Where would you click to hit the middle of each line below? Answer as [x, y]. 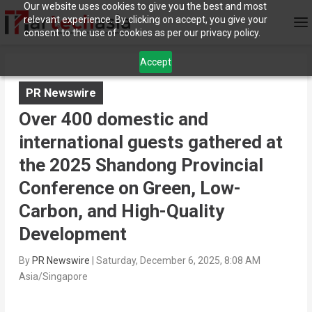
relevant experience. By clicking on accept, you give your [145, 19]
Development [72, 234]
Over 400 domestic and [113, 119]
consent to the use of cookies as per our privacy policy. [142, 33]
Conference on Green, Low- [130, 188]
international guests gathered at [150, 142]
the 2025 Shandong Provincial [141, 165]
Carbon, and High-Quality [121, 211]
